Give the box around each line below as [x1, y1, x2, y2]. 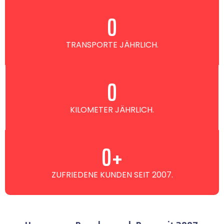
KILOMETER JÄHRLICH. [70, 104, 154, 115]
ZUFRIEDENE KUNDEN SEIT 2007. [51, 169, 173, 180]
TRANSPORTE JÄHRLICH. [65, 39, 158, 50]
